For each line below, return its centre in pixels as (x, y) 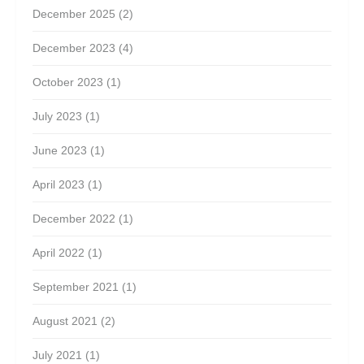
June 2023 (60, 150)
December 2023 (74, 48)
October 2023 (68, 82)
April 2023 (58, 184)
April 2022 (58, 253)
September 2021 (76, 287)
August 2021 (65, 321)
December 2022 (74, 219)
